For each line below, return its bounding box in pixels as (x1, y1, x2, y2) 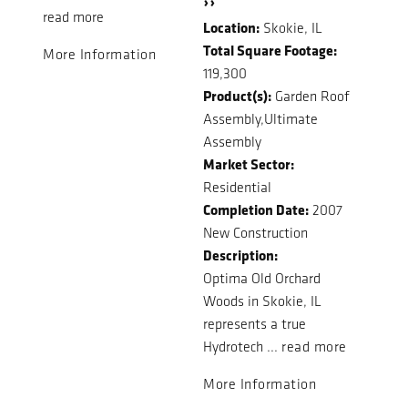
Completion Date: (203, 199, 309, 219)
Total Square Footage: (203, 39, 337, 60)
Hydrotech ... (203, 337, 281, 355)
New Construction (203, 223, 308, 241)
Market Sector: (203, 153, 294, 174)
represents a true (203, 314, 306, 332)
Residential (203, 178, 271, 196)
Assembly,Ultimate (203, 109, 318, 127)
